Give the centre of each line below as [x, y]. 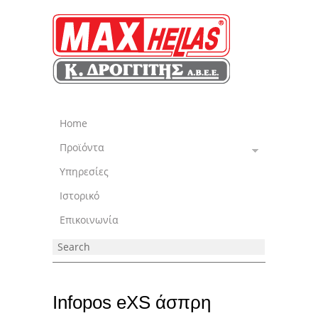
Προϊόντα [82, 147]
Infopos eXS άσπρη [132, 302]
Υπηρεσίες [84, 171]
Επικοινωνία [89, 220]
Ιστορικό [79, 196]
